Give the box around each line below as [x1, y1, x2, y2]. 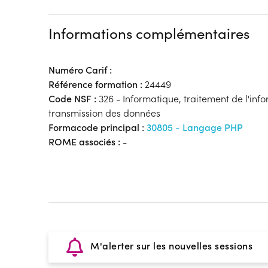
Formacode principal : [48, 121, 147, 133]
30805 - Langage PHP [146, 121, 243, 133]
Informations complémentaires [48, 23, 249, 42]
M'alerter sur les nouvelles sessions [87, 239, 253, 252]
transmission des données [48, 106, 160, 119]
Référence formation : [48, 78, 142, 90]
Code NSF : [48, 92, 96, 105]
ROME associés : [48, 135, 120, 148]
